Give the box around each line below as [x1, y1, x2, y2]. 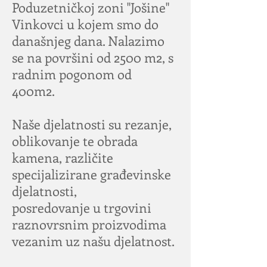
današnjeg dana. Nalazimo [12, 32, 164, 49]
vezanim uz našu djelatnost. [12, 232, 175, 250]
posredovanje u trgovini [12, 198, 151, 216]
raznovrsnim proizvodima [12, 215, 166, 233]
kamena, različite [12, 148, 113, 166]
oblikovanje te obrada [12, 132, 138, 150]
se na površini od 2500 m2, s [12, 48, 173, 66]
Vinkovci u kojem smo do [12, 15, 159, 33]
